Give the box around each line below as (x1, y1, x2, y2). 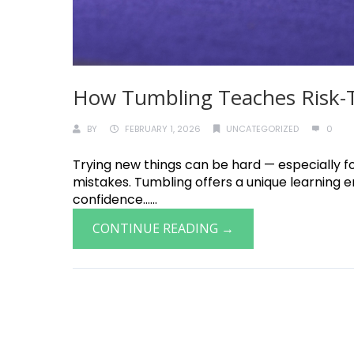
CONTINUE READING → (92, 220, 234, 237)
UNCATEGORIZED (226, 122, 299, 135)
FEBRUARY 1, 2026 (125, 122, 201, 135)
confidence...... (73, 190, 157, 209)
